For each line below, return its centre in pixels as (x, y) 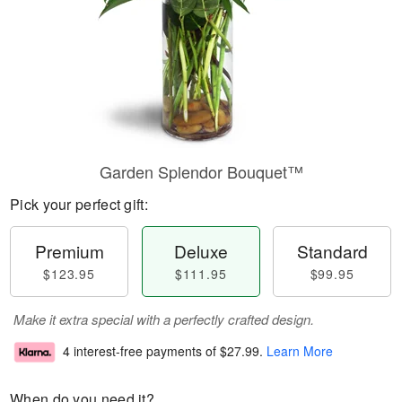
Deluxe (201, 251)
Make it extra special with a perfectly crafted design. (164, 319)
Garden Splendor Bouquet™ (201, 171)
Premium (69, 251)
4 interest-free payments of (141, 351)
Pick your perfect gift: (79, 204)
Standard (332, 251)
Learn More (300, 351)
